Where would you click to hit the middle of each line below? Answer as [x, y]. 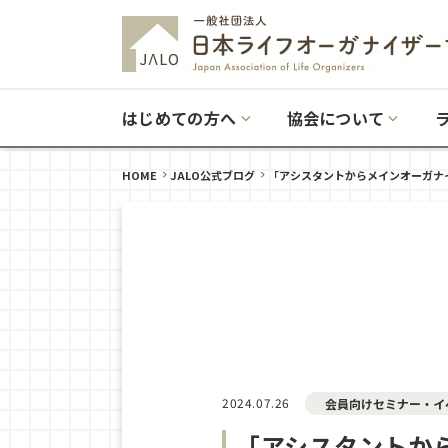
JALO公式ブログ [212, 175]
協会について [335, 118]
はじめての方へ [179, 118]
